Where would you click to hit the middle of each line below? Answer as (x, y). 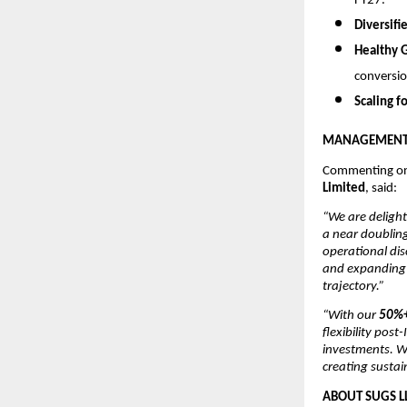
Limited (344, 188)
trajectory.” (353, 287)
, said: (382, 188)
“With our (351, 316)
